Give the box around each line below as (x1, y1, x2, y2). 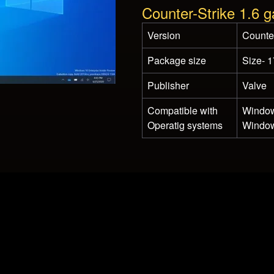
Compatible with (147, 103, 218, 117)
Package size (147, 53, 206, 67)
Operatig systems (147, 118, 223, 132)
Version (147, 28, 180, 42)
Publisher (147, 78, 189, 92)
